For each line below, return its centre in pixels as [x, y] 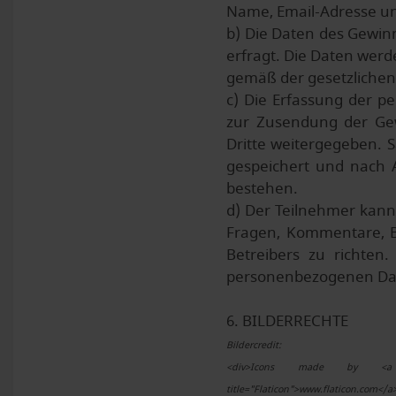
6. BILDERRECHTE [287, 321]
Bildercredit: [254, 345]
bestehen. [262, 188]
